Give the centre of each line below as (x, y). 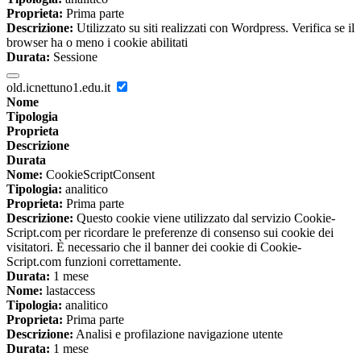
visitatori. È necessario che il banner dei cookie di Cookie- (154, 247)
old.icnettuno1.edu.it (60, 88)
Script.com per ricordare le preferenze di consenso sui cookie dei (170, 233)
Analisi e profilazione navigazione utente (178, 334)
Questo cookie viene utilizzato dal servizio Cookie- (204, 218)
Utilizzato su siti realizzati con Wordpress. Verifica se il (214, 28)
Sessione (74, 57)
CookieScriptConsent (99, 175)
